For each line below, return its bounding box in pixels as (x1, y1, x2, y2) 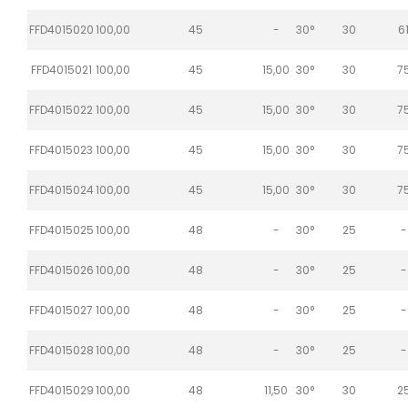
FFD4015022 (29, 101, 93, 117)
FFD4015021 (30, 61, 92, 77)
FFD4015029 (28, 382, 94, 398)
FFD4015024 (28, 181, 94, 198)
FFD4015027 (29, 301, 93, 318)
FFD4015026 (28, 261, 94, 278)
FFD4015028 (28, 342, 94, 358)
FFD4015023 (29, 141, 93, 158)
